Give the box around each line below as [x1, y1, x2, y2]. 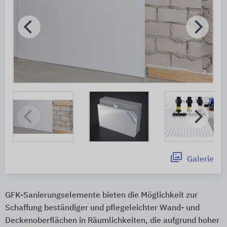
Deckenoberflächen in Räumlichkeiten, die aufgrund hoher [5, 217, 219, 225]
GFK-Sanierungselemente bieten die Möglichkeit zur [5, 192, 198, 200]
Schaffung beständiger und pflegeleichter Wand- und [5, 204, 200, 213]
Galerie [187, 156, 214, 164]
